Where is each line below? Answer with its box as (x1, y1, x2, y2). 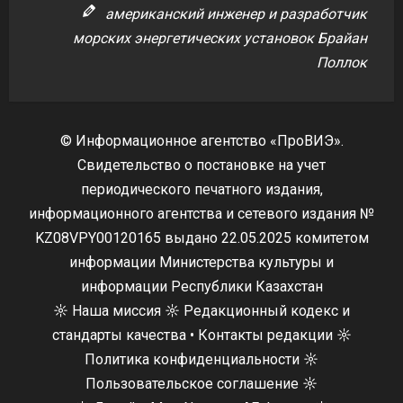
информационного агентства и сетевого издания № (29, 205, 374, 223)
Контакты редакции (197, 327, 333, 345)
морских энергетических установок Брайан (73, 30, 367, 48)
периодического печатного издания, (80, 181, 323, 199)
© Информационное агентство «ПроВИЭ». (59, 132, 344, 150)
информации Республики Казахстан (80, 278, 323, 296)
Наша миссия (72, 302, 161, 320)
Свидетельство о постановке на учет (77, 157, 326, 175)
